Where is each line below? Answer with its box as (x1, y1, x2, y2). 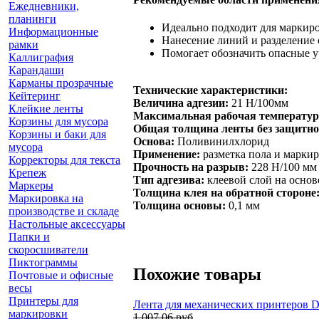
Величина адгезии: (133, 96, 229, 109)
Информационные (9, 25, 98, 38)
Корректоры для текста (9, 153, 120, 166)
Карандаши (9, 63, 64, 76)
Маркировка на (9, 192, 83, 204)
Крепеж (9, 166, 46, 179)
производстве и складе (9, 204, 119, 217)
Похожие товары (133, 264, 261, 283)
